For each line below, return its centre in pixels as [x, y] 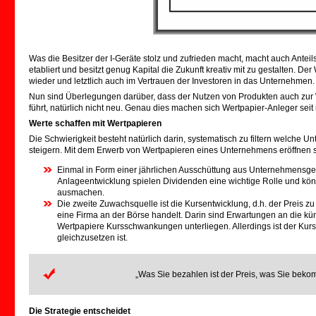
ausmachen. [81, 193]
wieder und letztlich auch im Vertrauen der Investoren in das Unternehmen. [172, 81]
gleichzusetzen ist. [92, 238]
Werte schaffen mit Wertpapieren [95, 123]
